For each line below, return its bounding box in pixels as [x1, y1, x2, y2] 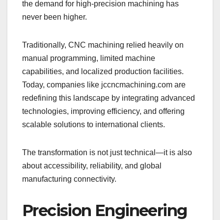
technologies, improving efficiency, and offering [22, 107, 185, 116]
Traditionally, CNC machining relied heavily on [22, 41, 184, 50]
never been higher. [22, 13, 87, 22]
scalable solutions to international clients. [22, 120, 165, 129]
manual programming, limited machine [22, 54, 155, 63]
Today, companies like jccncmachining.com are [22, 81, 186, 89]
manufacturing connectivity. [22, 175, 116, 184]
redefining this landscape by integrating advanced [22, 94, 195, 103]
